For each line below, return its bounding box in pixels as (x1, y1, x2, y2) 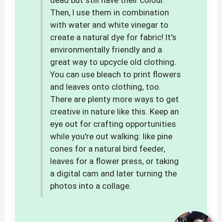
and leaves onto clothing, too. (50, 82, 161, 92)
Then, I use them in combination (50, 7, 169, 18)
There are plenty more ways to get (50, 94, 179, 105)
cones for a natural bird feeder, (50, 144, 165, 154)
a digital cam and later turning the (50, 168, 177, 179)
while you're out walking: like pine (50, 131, 172, 142)
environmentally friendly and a (50, 45, 162, 55)
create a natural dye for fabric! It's (50, 32, 176, 43)
